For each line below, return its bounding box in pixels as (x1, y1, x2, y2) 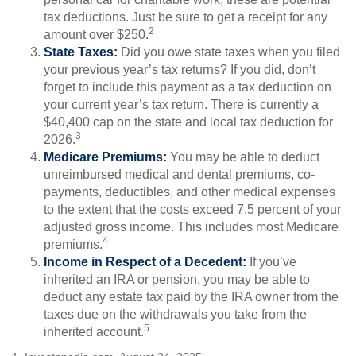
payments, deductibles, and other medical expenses (44, 185, 335, 199)
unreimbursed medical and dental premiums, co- (44, 168, 315, 181)
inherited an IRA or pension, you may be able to (44, 273, 310, 286)
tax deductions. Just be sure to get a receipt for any (44, 10, 327, 24)
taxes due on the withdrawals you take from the (44, 308, 307, 321)
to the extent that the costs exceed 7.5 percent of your (44, 203, 341, 216)
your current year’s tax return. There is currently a (44, 98, 319, 111)
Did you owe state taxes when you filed (118, 45, 340, 59)
